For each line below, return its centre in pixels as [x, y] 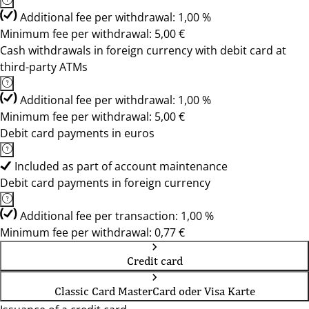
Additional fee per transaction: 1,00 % [117, 216]
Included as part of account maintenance [121, 166]
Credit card [154, 261]
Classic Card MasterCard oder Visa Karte [154, 291]
